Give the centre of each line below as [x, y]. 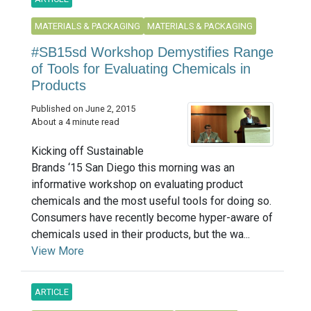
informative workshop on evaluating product [137, 184]
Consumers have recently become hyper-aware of [152, 217]
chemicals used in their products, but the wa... [141, 234]
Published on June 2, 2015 [83, 108]
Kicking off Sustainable [87, 151]
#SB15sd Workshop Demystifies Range [152, 52]
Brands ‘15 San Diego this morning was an [133, 167]
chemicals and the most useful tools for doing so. [151, 201]
